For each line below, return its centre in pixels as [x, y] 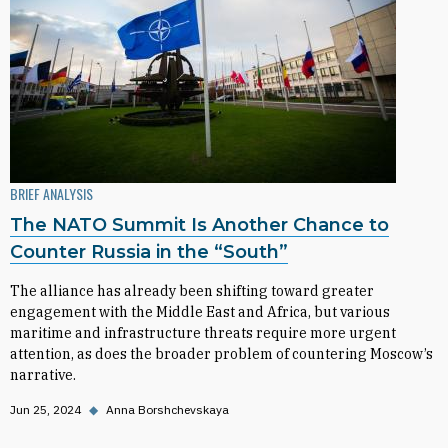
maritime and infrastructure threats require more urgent [203, 333]
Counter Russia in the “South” [149, 252]
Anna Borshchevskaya [167, 409]
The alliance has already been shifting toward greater [192, 291]
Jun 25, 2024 [45, 409]
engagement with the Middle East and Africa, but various [200, 312]
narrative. [43, 375]
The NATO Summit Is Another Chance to [199, 225]
